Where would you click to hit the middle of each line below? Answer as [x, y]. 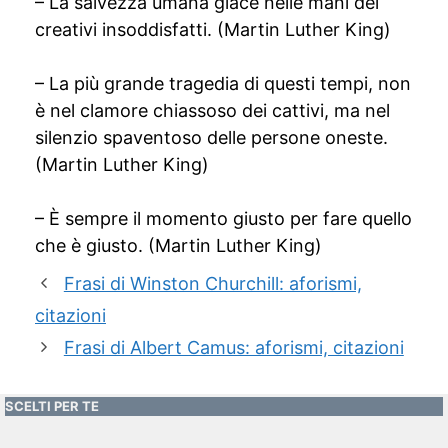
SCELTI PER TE [52, 406]
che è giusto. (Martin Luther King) [178, 245]
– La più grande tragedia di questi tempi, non [223, 83]
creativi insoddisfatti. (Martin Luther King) [213, 29]
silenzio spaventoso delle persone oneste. [211, 137]
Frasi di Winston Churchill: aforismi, [212, 283]
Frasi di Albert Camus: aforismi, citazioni [233, 347]
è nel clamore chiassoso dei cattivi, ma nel [212, 110]
